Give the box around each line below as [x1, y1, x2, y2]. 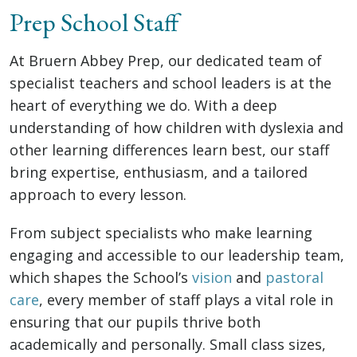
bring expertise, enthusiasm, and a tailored [10, 163, 308, 182]
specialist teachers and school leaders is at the [10, 73, 331, 92]
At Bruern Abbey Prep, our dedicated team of [10, 51, 322, 70]
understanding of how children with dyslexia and [10, 118, 343, 137]
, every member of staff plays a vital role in [39, 290, 333, 309]
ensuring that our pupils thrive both [10, 312, 261, 331]
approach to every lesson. [10, 185, 186, 204]
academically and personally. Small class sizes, [10, 335, 326, 354]
